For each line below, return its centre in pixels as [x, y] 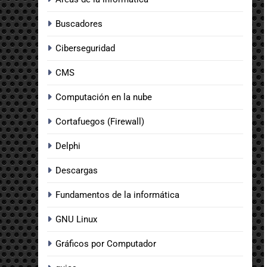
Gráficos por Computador [106, 243]
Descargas [77, 170]
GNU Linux [76, 219]
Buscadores [79, 24]
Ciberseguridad [85, 48]
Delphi [68, 146]
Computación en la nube [104, 97]
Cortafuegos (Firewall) [100, 121]
